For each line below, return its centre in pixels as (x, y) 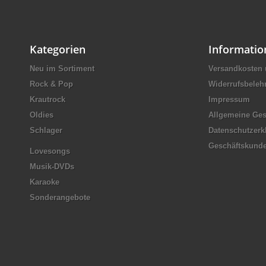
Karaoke (45, 182)
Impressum (229, 99)
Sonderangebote (60, 197)
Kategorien (58, 49)
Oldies (42, 115)
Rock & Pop (51, 84)
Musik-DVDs (52, 166)
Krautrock (47, 99)
